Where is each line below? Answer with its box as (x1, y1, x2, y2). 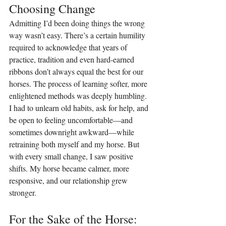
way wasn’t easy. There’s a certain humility (9, 29, 147, 40)
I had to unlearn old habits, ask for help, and (9, 102, 150, 113)
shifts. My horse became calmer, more (9, 162, 131, 174)
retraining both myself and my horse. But (9, 138, 141, 149)
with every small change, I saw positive (9, 150, 135, 161)
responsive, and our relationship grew (9, 175, 130, 186)
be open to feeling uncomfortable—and (9, 114, 135, 125)
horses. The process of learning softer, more (9, 78, 149, 89)
